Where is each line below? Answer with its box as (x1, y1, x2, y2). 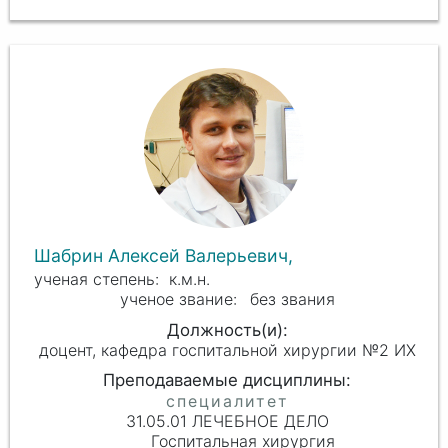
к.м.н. (168, 268, 210, 289)
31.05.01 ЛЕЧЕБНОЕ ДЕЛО (125, 411, 329, 432)
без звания (249, 288, 335, 309)
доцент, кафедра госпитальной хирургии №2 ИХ (38, 340, 416, 361)
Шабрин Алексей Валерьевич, (34, 244, 298, 266)
